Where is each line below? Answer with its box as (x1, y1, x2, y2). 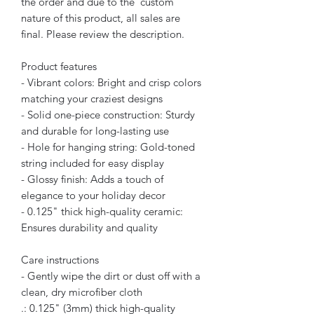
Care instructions (21, 252, 99, 266)
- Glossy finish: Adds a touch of (21, 172, 163, 186)
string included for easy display (21, 156, 164, 170)
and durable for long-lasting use (21, 123, 169, 137)
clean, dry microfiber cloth (21, 285, 142, 299)
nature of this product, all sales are (21, 11, 180, 25)
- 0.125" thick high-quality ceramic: (21, 204, 183, 218)
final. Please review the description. (21, 27, 184, 41)
